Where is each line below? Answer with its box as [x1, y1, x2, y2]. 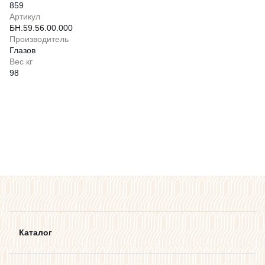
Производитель [9, 34, 69, 44]
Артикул [9, 11, 40, 21]
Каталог [19, 228, 52, 237]
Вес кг [9, 56, 33, 66]
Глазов [9, 45, 35, 55]
